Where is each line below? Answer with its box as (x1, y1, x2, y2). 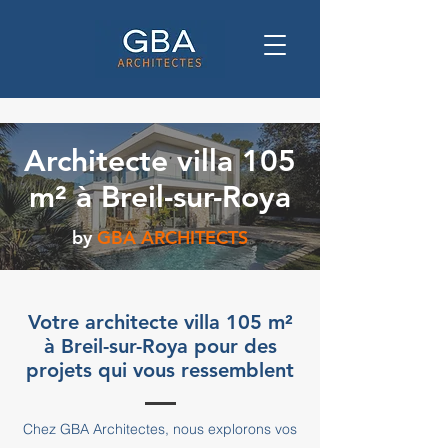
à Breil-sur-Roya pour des (43, 334, 277, 358)
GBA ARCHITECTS (97, 226, 248, 249)
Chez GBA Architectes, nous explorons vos (23, 420, 297, 438)
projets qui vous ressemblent (26, 358, 294, 382)
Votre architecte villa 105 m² (27, 310, 293, 334)
